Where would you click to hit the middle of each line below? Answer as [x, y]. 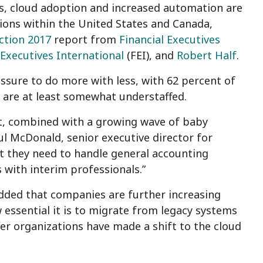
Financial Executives [170, 39]
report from [85, 39]
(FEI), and [150, 55]
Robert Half [207, 55]
